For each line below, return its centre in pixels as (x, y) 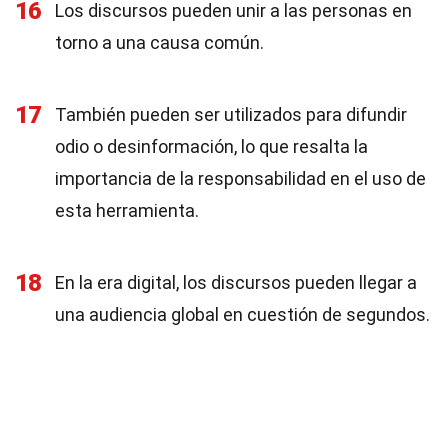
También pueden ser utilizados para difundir (231, 114)
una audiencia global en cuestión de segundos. (242, 314)
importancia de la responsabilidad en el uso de (240, 178)
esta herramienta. (127, 210)
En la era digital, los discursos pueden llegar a (236, 282)
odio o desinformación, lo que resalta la (211, 146)
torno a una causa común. (159, 42)
